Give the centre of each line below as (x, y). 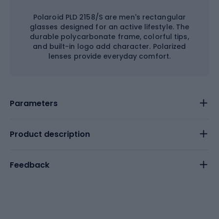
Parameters (34, 103)
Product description (50, 134)
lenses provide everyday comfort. (109, 56)
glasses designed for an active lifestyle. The (109, 27)
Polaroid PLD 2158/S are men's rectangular (109, 17)
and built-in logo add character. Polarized (109, 46)
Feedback (30, 165)
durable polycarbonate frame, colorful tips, (109, 37)
